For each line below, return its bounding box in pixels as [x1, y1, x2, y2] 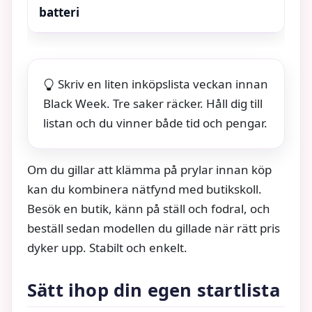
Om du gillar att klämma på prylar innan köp [27, 162, 272, 178]
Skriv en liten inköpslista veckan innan [58, 76, 268, 93]
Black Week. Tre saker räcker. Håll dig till [43, 95, 263, 112]
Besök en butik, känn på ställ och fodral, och [27, 201, 270, 217]
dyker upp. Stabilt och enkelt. [27, 240, 187, 256]
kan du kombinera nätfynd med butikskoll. [27, 181, 262, 198]
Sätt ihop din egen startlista [27, 278, 280, 303]
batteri [39, 4, 79, 21]
